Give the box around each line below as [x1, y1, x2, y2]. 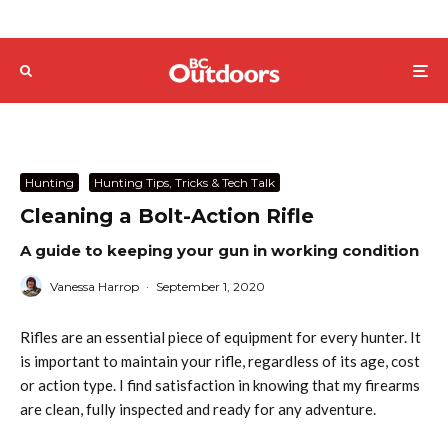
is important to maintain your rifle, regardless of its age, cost [20, 352, 420, 370]
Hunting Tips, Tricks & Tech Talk [94, 175, 275, 190]
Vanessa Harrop [50, 278, 139, 294]
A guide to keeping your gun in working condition [20, 241, 419, 260]
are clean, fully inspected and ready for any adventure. [20, 400, 376, 418]
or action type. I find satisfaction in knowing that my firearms [20, 376, 420, 394]
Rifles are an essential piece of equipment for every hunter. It [20, 328, 421, 346]
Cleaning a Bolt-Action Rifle [20, 204, 314, 228]
